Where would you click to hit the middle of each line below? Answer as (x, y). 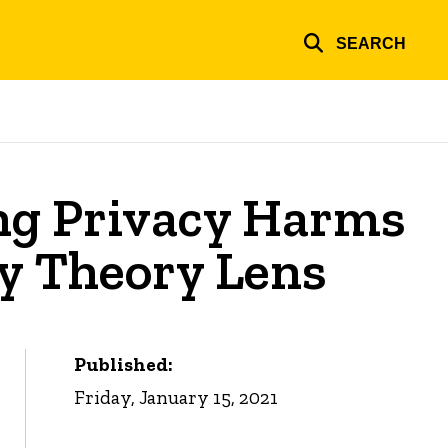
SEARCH (371, 43)
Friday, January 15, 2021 (176, 398)
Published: (124, 365)
